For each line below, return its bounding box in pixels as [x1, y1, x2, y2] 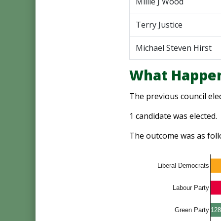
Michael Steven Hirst [136, 42, 212, 53]
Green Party [175, 206, 209, 214]
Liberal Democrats [157, 162, 209, 170]
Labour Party [173, 184, 209, 192]
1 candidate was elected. [129, 110, 217, 121]
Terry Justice [136, 19, 183, 30]
